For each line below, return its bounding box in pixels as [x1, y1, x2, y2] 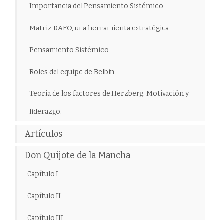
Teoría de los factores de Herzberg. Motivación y [29, 89, 189, 98]
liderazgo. [29, 108, 62, 116]
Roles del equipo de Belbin [29, 67, 114, 76]
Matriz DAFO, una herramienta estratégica [29, 24, 169, 32]
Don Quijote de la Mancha [25, 150, 131, 161]
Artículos [25, 128, 62, 139]
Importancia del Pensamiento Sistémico [29, 2, 163, 11]
